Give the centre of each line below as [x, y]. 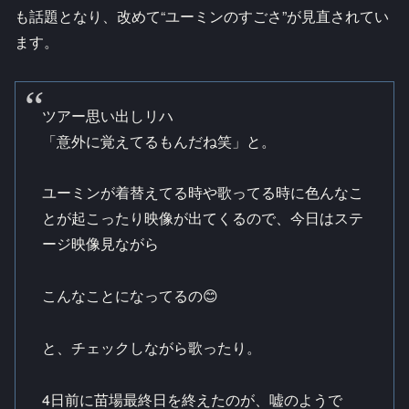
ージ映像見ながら [100, 244]
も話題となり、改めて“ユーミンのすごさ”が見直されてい [202, 16]
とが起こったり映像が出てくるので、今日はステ [202, 218]
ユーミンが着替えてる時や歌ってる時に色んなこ [202, 193]
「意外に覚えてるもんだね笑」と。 [158, 141]
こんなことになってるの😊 [130, 296]
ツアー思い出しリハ [107, 115]
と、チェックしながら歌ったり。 [151, 347]
